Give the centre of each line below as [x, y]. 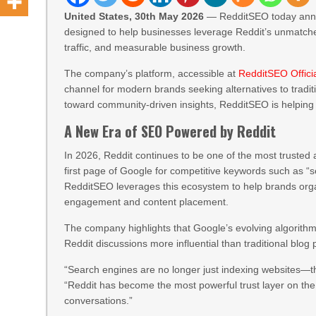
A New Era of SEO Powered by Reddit [170, 131]
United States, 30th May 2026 [136, 16]
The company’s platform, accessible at [150, 73]
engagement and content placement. [147, 202]
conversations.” [99, 300]
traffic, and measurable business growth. [155, 47]
